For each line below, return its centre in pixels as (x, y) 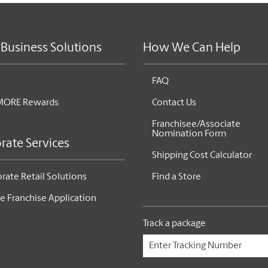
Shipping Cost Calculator (202, 156)
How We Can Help (192, 48)
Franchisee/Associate (196, 124)
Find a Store (176, 177)
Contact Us (174, 103)
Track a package (174, 224)
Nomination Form (189, 134)
